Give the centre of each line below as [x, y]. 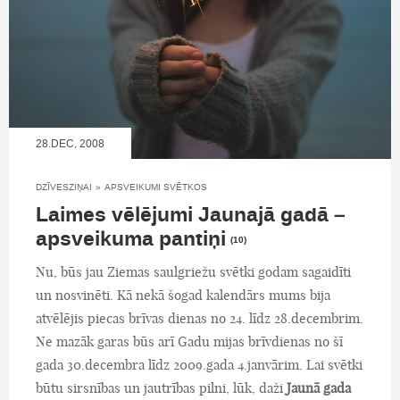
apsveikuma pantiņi [131, 239]
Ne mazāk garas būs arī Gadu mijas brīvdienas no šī [189, 342]
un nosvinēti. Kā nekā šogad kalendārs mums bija [183, 295]
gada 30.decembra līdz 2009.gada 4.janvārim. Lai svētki [199, 365]
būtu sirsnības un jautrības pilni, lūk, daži [161, 388]
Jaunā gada [319, 388]
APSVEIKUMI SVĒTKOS [156, 187]
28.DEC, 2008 [70, 144]
